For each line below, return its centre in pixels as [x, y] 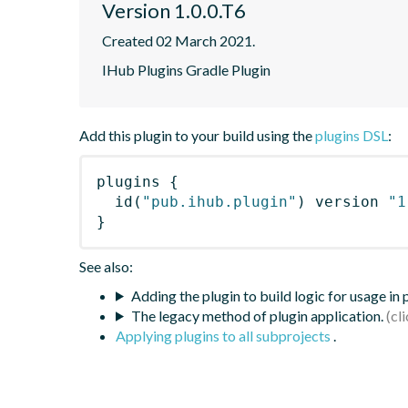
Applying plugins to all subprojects [224, 335]
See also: [106, 266]
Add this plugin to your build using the [197, 135]
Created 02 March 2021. [178, 40]
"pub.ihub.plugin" [219, 201]
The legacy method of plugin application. [257, 315]
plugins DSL [352, 135]
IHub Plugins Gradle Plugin [186, 69]
